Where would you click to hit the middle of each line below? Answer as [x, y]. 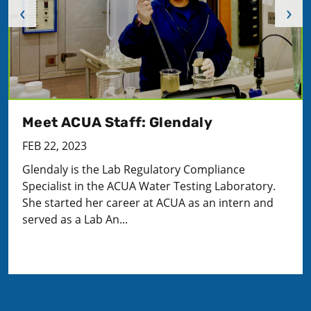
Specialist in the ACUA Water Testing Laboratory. [149, 186]
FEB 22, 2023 [54, 146]
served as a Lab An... [75, 220]
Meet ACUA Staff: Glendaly [117, 123]
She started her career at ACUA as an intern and [148, 203]
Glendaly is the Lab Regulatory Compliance [134, 170]
